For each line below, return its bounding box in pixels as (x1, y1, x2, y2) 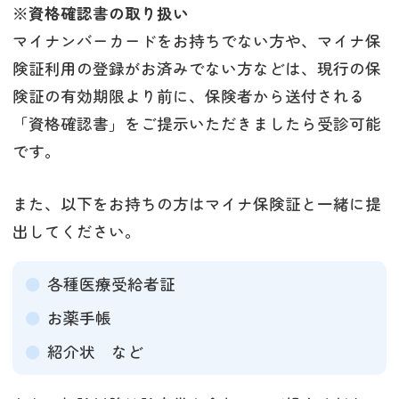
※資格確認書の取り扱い (12, 2, 189, 25)
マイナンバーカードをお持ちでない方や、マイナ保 (12, 29, 381, 53)
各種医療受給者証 (46, 272, 175, 295)
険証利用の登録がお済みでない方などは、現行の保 (12, 57, 381, 80)
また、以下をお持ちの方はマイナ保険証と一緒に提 (12, 192, 381, 216)
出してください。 (12, 220, 141, 243)
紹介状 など (46, 339, 143, 362)
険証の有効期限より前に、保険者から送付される (12, 85, 365, 108)
